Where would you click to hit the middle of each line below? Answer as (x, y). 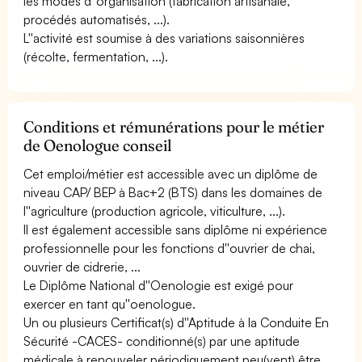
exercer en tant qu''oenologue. (110, 303)
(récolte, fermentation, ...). (96, 56)
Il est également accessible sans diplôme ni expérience (176, 229)
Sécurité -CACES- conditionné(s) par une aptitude (162, 341)
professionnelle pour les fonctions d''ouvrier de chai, (170, 248)
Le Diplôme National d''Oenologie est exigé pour (159, 285)
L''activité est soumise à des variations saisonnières (164, 38)
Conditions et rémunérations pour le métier (174, 126)
